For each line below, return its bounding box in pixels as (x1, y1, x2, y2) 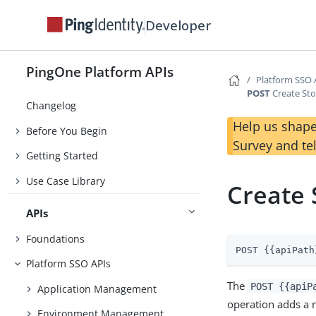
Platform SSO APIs (26, 257, 111, 271)
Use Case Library (26, 174, 106, 188)
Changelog (26, 99, 77, 113)
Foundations (26, 231, 85, 245)
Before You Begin (26, 123, 108, 138)
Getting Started (26, 149, 99, 163)
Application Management (37, 281, 157, 296)
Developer (145, 16, 212, 34)
